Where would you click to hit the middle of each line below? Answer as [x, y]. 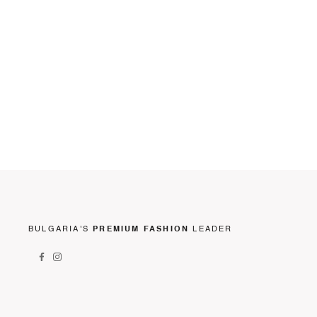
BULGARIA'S [61, 229]
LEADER [211, 229]
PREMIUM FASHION [141, 229]
